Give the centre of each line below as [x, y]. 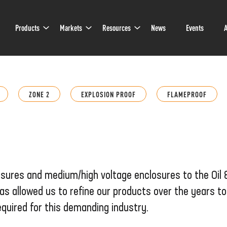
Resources [117, 28]
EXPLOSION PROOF [108, 94]
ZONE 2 [39, 94]
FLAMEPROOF [187, 94]
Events [195, 28]
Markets [71, 28]
